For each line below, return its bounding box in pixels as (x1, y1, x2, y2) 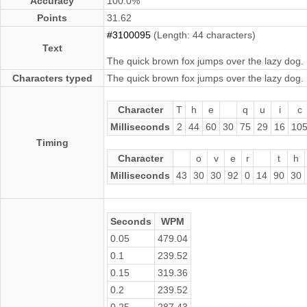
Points (37, 12, 67, 23)
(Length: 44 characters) (151, 29, 256, 40)
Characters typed (12, 72, 93, 84)
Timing (36, 136, 69, 148)
